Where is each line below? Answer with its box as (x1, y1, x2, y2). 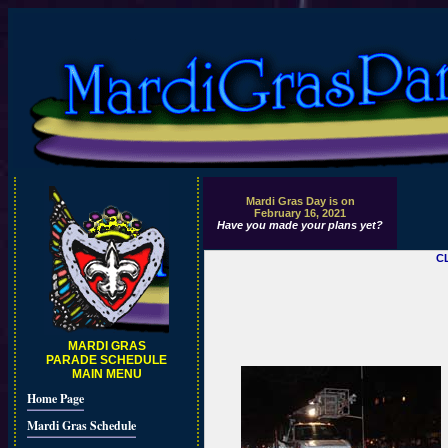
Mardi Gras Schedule (26, 417, 136, 434)
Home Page (26, 390, 84, 407)
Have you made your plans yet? (217, 219, 383, 231)
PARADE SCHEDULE (46, 353, 167, 367)
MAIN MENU (71, 367, 142, 381)
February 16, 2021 (254, 207, 346, 219)
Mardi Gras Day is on (245, 195, 355, 207)
